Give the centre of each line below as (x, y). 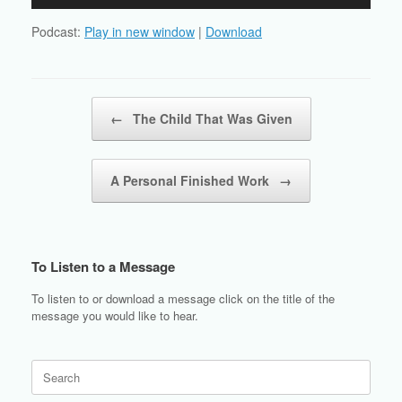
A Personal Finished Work (192, 181)
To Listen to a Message (103, 267)
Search (49, 368)
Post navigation (72, 106)
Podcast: (58, 32)
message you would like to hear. (115, 316)
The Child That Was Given (210, 119)
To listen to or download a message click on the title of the (183, 299)
